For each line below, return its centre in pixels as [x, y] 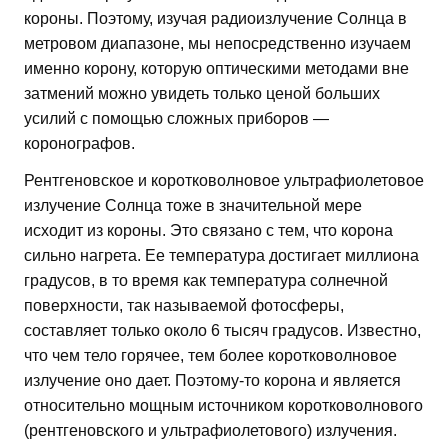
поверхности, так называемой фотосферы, [184, 306]
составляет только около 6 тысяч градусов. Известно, [222, 331]
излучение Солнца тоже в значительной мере [193, 206]
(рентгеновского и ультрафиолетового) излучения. [210, 431]
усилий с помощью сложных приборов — [176, 119]
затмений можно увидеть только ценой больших [202, 94]
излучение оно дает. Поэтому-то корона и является [212, 381]
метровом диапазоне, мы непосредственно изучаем [217, 44]
